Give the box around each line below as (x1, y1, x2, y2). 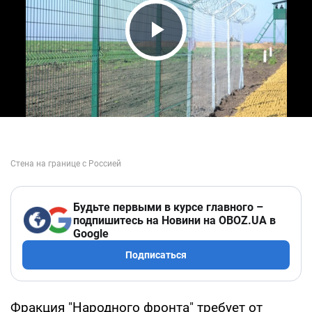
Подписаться (125, 249, 187, 260)
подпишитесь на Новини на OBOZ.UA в (73, 213, 276, 227)
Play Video (130, 41, 260, 71)
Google (73, 226, 109, 240)
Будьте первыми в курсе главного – (73, 200, 263, 214)
